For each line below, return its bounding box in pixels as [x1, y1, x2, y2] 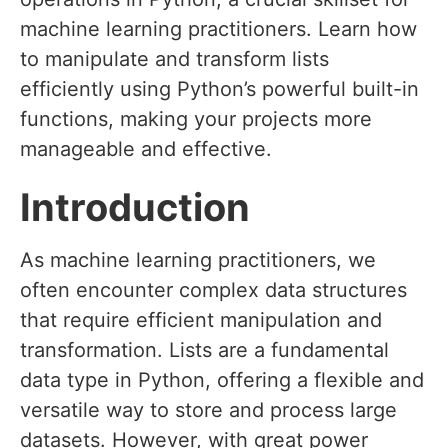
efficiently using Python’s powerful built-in [20, 77, 419, 102]
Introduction [20, 184, 250, 231]
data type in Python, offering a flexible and [20, 368, 424, 393]
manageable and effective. [20, 137, 272, 162]
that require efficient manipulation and [20, 308, 382, 333]
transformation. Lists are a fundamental [20, 338, 389, 363]
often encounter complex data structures [20, 278, 407, 303]
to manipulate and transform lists [20, 47, 329, 72]
